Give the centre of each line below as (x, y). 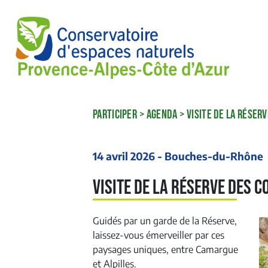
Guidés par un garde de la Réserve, (165, 221)
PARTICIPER (115, 115)
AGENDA (162, 115)
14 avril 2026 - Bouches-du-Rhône (178, 156)
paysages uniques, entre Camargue (165, 249)
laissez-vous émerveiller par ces (159, 235)
